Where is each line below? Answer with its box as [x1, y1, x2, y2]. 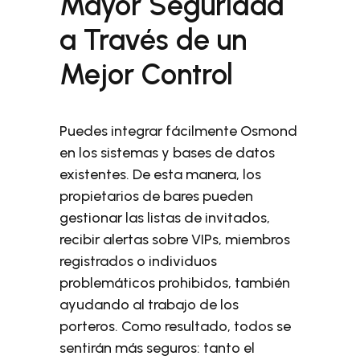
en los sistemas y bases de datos [59, 144, 276, 162]
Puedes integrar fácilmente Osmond [59, 122, 298, 140]
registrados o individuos [59, 252, 218, 270]
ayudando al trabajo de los [59, 296, 239, 313]
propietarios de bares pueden [59, 187, 254, 205]
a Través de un [59, 22, 247, 57]
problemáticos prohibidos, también [59, 274, 291, 292]
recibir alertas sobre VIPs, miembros [59, 231, 291, 248]
